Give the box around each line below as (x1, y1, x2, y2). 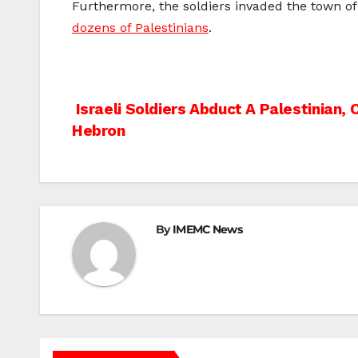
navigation (71, 132, 202, 164)
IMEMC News (172, 222, 242, 237)
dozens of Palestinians (72, 20, 209, 36)
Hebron (72, 121, 125, 141)
